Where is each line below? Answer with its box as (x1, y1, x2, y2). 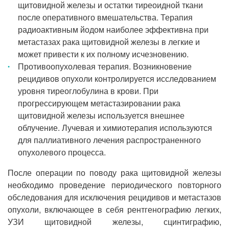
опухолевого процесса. (18, 146, 106, 158)
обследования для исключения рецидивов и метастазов (8, 191, 221, 203)
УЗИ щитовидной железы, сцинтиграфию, (8, 216, 221, 227)
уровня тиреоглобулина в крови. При (18, 85, 158, 97)
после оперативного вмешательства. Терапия (18, 11, 193, 23)
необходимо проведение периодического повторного (8, 179, 221, 191)
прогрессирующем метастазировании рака (18, 97, 180, 109)
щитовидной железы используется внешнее (18, 109, 185, 121)
